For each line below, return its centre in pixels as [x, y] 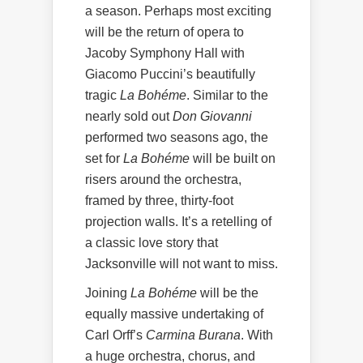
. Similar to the [227, 95]
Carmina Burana [193, 335]
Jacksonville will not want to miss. [181, 263]
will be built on [233, 158]
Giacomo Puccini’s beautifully [170, 74]
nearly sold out [129, 116]
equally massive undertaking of [174, 314]
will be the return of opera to [164, 32]
